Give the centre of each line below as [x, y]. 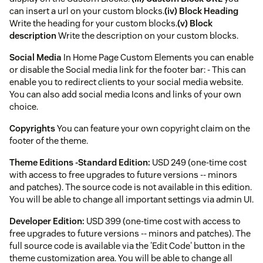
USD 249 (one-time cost [198, 162]
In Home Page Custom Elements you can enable [158, 57]
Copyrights [32, 128]
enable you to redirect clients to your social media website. [126, 82]
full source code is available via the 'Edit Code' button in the [127, 245]
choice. [24, 106]
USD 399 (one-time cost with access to [163, 221]
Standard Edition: [114, 162]
